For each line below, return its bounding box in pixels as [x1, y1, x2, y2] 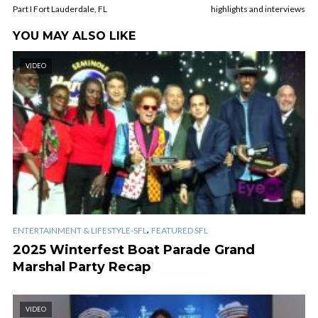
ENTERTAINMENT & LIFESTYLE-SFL [13, 224, 147, 236]
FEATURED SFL [151, 224, 208, 236]
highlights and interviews [211, 3, 305, 14]
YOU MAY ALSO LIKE [13, 28, 136, 43]
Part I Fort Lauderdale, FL [13, 3, 107, 14]
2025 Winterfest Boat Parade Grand [13, 241, 255, 258]
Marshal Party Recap [13, 258, 150, 275]
